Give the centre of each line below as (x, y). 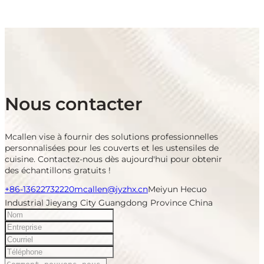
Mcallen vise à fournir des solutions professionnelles (111, 136)
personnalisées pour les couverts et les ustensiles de (112, 148)
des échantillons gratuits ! (58, 170)
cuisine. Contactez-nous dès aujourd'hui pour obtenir (113, 159)
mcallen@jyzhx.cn (111, 189)
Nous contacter (74, 104)
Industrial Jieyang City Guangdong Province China (109, 202)
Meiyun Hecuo (177, 189)
